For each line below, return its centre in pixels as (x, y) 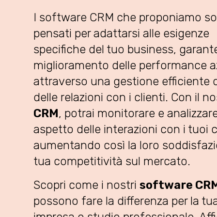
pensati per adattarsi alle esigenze (121, 33)
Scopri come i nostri (86, 185)
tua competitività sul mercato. (112, 161)
